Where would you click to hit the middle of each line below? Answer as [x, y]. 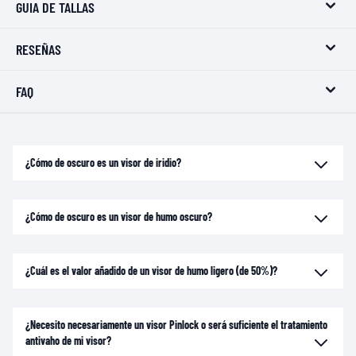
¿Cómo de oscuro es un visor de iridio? [103, 162]
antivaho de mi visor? [68, 340]
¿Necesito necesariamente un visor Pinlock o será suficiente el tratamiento [176, 324]
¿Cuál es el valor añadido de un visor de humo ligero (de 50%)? [151, 270]
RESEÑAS [39, 49]
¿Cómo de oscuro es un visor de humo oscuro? [119, 216]
